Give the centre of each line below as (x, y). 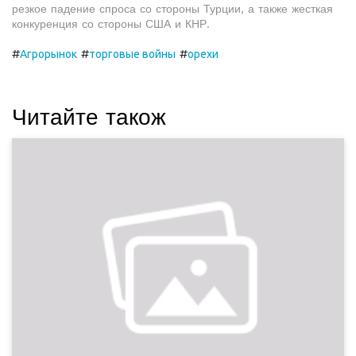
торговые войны (132, 54)
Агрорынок (48, 54)
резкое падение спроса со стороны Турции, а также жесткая (172, 9)
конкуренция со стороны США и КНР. (111, 24)
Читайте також (89, 117)
